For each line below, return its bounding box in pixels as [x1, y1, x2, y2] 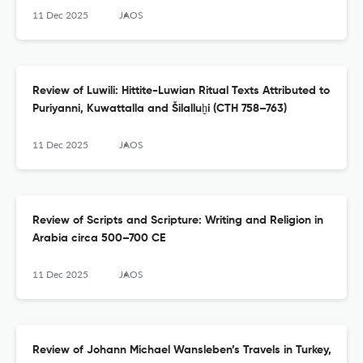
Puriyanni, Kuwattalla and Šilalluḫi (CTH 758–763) [32, 103, 287, 115]
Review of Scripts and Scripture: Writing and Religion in [32, 215, 323, 227]
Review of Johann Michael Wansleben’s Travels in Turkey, [32, 344, 331, 357]
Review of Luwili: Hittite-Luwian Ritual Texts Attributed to [32, 85, 330, 97]
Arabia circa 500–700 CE [32, 233, 165, 245]
